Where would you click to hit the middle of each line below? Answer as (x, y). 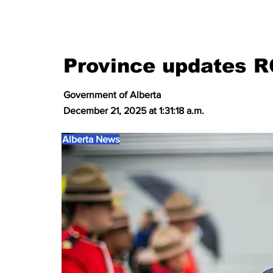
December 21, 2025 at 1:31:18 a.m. (134, 111)
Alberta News (91, 139)
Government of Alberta (112, 95)
